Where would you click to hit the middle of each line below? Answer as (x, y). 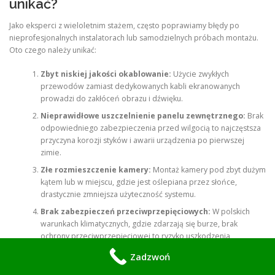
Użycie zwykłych (200, 74)
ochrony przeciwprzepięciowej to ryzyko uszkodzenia (135, 236)
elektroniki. (60, 248)
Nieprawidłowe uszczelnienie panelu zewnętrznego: (143, 115)
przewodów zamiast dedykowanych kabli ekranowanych (140, 86)
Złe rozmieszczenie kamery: (95, 169)
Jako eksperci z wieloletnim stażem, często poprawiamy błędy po (124, 26)
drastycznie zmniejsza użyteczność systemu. (118, 194)
